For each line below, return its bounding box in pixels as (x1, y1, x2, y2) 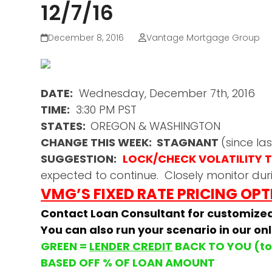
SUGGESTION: (41, 151, 117, 166)
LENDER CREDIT (89, 238, 173, 254)
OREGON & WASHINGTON (90, 118, 221, 134)
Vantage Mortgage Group (146, 31, 260, 44)
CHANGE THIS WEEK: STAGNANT (41, 134, 219, 150)
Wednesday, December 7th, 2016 (73, 85, 256, 101)
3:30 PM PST (70, 101, 137, 117)
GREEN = (41, 238, 90, 254)
